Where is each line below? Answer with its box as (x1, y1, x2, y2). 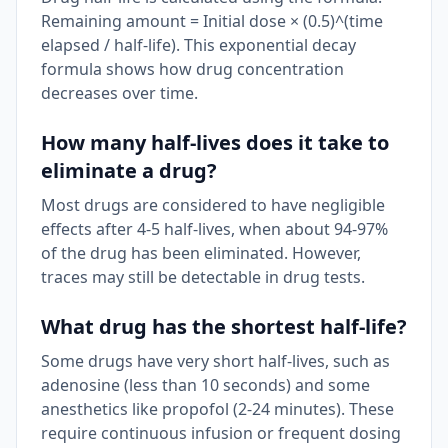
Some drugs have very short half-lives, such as (41, 350, 390, 372)
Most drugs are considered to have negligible (41, 194, 385, 216)
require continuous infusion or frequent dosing (41, 422, 401, 444)
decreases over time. (41, 82, 198, 104)
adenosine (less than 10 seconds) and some (41, 374, 370, 396)
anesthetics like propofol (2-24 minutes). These (41, 398, 394, 420)
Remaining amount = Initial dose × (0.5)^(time (41, 10, 383, 32)
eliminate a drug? (41, 157, 217, 184)
